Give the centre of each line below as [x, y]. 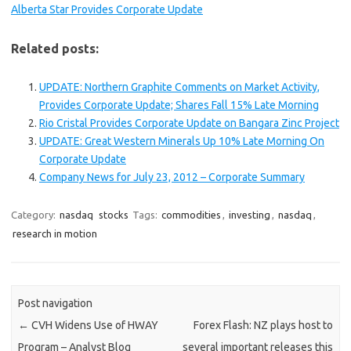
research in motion [55, 233]
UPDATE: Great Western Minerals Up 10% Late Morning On [182, 141]
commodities [191, 215]
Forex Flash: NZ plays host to [263, 326]
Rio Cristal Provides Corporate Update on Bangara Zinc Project [189, 123]
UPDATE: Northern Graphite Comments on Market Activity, [179, 87]
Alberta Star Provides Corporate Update [107, 9]
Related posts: [55, 49]
